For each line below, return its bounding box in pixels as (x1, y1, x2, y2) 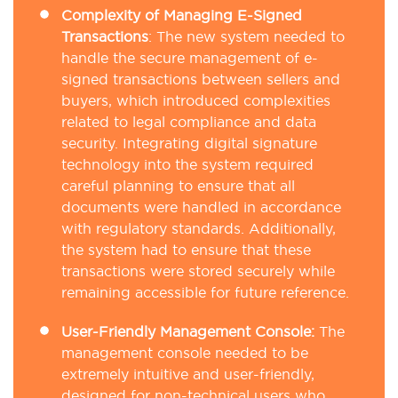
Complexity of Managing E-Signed (61, 7, 302, 24)
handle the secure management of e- (61, 50, 318, 67)
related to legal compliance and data (61, 114, 316, 131)
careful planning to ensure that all (61, 178, 295, 195)
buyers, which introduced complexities (61, 92, 330, 109)
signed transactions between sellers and (61, 71, 340, 88)
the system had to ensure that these (61, 242, 311, 259)
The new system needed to (156, 28, 345, 45)
